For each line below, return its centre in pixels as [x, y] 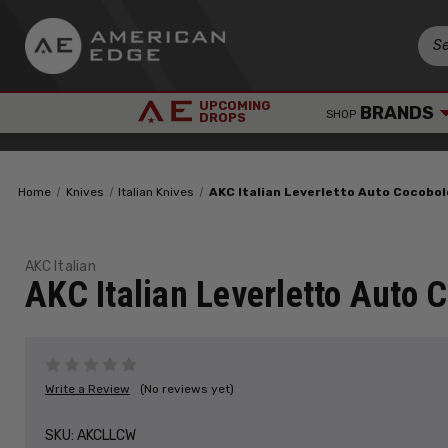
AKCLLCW [106, 435]
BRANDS [395, 113]
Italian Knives [156, 192]
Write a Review [87, 388]
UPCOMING [235, 105]
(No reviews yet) [187, 388]
